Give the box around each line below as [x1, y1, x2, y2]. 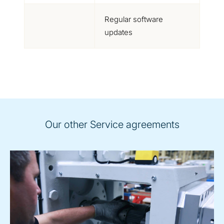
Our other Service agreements [44, 118, 179, 130]
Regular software [104, 14, 163, 24]
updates [104, 27, 132, 37]
